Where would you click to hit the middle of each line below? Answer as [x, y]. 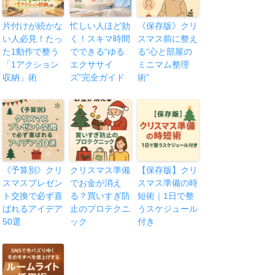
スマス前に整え [168, 38]
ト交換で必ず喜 [33, 196]
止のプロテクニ [100, 208]
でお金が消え [96, 183]
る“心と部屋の [165, 51]
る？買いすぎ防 [100, 196]
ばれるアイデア [33, 208]
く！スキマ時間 [100, 38]
